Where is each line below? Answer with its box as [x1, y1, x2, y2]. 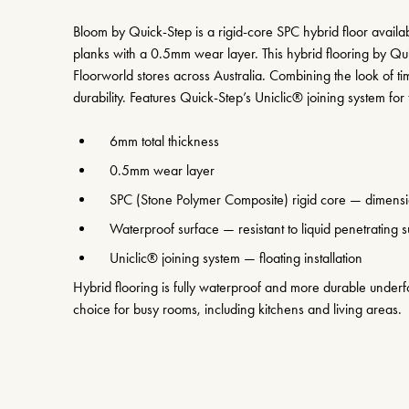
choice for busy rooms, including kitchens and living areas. [73, 300, 402, 319]
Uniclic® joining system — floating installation [110, 249, 362, 267]
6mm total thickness [110, 132, 219, 151]
